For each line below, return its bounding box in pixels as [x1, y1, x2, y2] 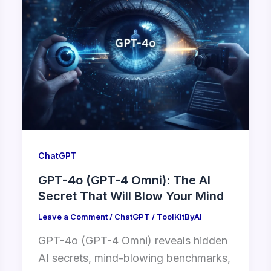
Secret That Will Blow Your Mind [38, 189, 224, 204]
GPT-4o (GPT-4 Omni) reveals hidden [38, 233, 227, 247]
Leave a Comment [38, 212, 108, 222]
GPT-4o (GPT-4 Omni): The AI [38, 173, 211, 188]
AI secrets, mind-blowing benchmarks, [38, 251, 230, 264]
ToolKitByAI [156, 212, 202, 222]
